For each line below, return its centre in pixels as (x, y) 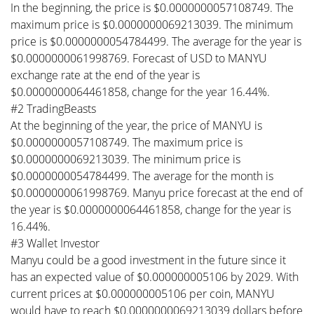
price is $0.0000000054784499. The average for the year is (156, 41)
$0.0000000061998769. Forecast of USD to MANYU (139, 58)
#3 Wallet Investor (55, 243)
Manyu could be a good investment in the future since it (148, 260)
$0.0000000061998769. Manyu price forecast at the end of (157, 192)
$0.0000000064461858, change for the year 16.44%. (140, 91)
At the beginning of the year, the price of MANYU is (136, 125)
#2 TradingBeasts (53, 108)
